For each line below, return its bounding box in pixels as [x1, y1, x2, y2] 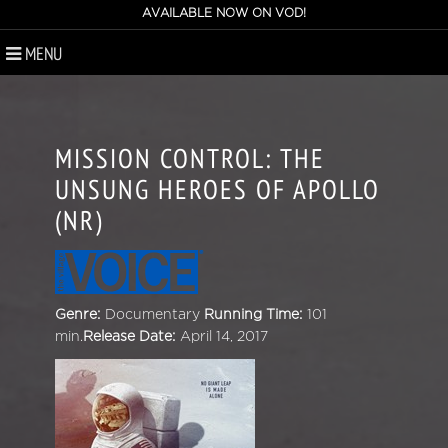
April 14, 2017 [180, 329, 268, 343]
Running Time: [204, 307, 302, 321]
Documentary [105, 307, 204, 321]
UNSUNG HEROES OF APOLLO [55, 172, 380, 206]
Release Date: [83, 329, 175, 343]
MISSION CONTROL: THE [55, 141, 325, 175]
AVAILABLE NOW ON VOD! [142, 7, 306, 19]
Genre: [55, 307, 100, 321]
